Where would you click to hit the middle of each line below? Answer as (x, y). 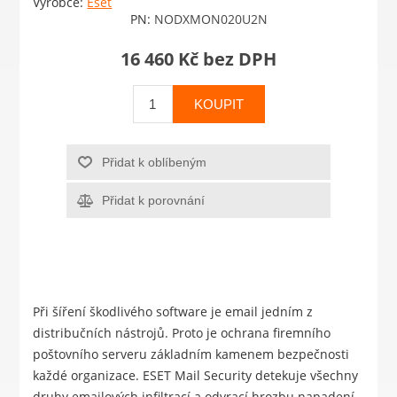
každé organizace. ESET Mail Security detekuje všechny (196, 375)
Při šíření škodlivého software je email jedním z (173, 311)
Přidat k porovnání (153, 200)
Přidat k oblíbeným (154, 162)
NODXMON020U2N (210, 19)
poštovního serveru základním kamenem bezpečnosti (191, 354)
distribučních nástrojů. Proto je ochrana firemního (182, 332)
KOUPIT (218, 104)
